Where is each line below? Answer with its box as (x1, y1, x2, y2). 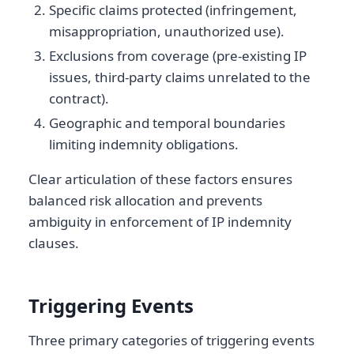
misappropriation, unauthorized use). (48, 21, 284, 40)
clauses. (28, 234, 79, 253)
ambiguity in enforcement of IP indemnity (28, 213, 292, 232)
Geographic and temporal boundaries (48, 114, 285, 133)
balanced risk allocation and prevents (28, 191, 262, 210)
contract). (48, 88, 109, 107)
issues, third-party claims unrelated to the (48, 67, 311, 86)
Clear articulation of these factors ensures (28, 170, 292, 189)
